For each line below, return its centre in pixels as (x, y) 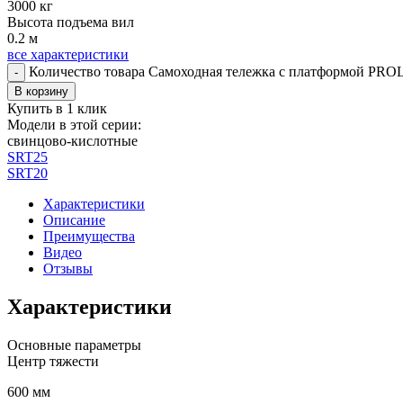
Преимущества (89, 236)
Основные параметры (74, 345)
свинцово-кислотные (72, 140)
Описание (74, 219)
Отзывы (68, 268)
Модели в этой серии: (74, 124)
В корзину (41, 91)
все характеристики (68, 54)
